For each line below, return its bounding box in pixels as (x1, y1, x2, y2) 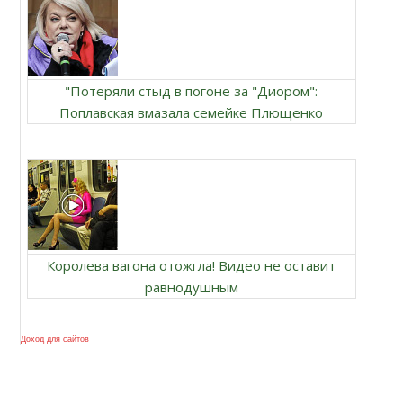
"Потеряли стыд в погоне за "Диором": (65, 82, 318, 100)
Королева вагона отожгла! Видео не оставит (47, 256, 336, 274)
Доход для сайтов (20, 335, 89, 344)
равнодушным (144, 278, 238, 296)
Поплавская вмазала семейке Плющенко (59, 103, 324, 121)
